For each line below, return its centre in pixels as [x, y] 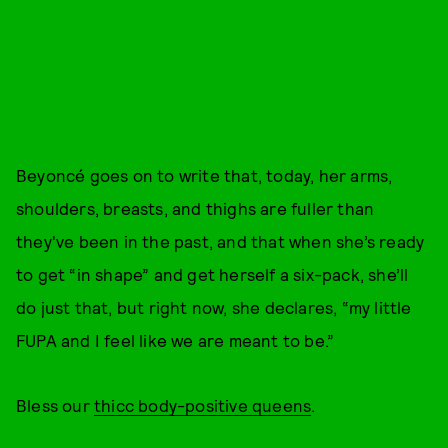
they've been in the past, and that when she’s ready [220, 241]
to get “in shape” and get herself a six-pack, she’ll [212, 274]
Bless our [55, 405]
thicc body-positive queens [203, 405]
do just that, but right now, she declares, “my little [214, 307]
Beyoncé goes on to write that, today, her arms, [204, 175]
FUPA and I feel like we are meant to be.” [175, 340]
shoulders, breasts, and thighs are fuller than [195, 208]
